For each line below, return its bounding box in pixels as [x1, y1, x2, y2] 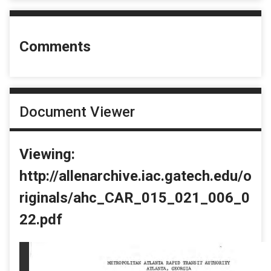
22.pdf [19, 211, 62, 228]
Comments [19, 38, 91, 56]
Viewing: [19, 145, 75, 163]
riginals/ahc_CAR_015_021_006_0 [19, 189, 250, 206]
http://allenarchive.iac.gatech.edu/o [19, 167, 252, 184]
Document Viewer [19, 103, 135, 120]
